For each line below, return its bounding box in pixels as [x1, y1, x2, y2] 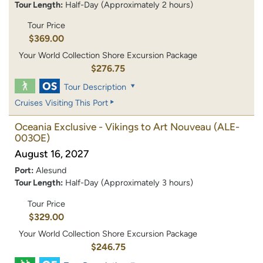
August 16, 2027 [15, 148, 89, 160]
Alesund [36, 165, 66, 176]
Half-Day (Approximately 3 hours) [65, 177, 193, 188]
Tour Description [64, 82, 127, 93]
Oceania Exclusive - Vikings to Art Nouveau [15, 121, 211, 133]
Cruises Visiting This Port [15, 97, 108, 109]
